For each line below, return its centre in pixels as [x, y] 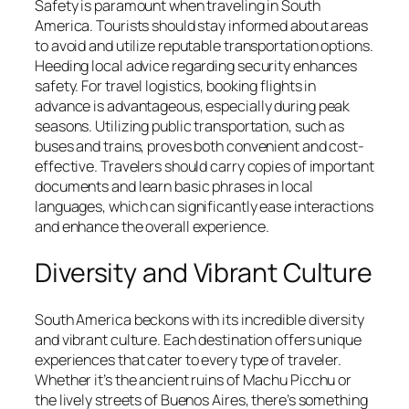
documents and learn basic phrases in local [174, 187]
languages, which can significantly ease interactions [204, 207]
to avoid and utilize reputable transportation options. [204, 46]
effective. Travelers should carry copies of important [204, 167]
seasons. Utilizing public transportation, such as [190, 126]
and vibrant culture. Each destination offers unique [198, 339]
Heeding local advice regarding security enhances [196, 66]
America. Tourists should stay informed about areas [201, 26]
